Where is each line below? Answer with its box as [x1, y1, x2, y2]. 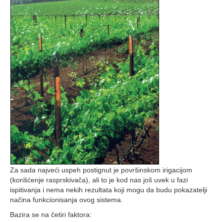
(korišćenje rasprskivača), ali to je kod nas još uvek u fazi [10, 176, 188, 184]
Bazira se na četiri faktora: [10, 211, 92, 219]
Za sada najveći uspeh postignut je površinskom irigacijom [10, 166, 192, 174]
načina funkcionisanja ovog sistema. [10, 196, 123, 204]
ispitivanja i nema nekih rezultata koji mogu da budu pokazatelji [10, 186, 207, 194]
